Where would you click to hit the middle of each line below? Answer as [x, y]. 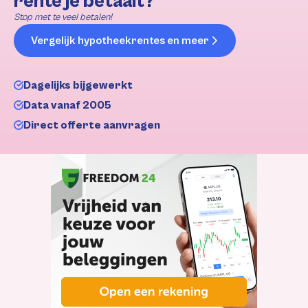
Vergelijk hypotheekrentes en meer [120, 40]
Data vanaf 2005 [67, 105]
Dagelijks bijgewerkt [78, 85]
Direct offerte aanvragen [92, 125]
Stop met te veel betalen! [63, 17]
